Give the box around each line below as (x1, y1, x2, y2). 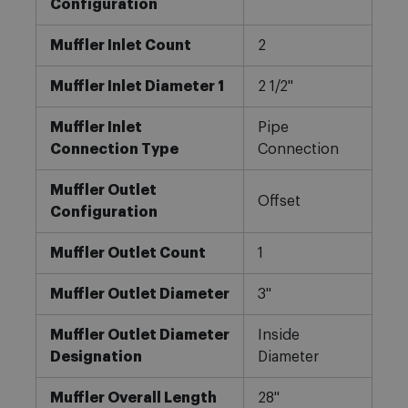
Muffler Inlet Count (49, 38, 191, 54)
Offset (257, 194, 301, 209)
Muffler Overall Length (49, 391, 217, 406)
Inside (257, 328, 300, 343)
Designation (49, 350, 142, 365)
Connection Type (49, 142, 178, 158)
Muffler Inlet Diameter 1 (49, 79, 224, 95)
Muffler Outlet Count (49, 246, 206, 261)
